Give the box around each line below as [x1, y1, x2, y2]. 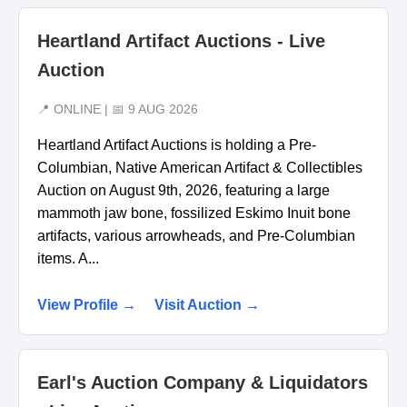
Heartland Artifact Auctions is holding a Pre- [37, 137, 316, 154]
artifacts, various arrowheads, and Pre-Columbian [37, 228, 355, 244]
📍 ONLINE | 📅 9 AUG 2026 [37, 103, 198, 117]
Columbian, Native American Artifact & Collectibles [37, 160, 362, 176]
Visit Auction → [154, 297, 260, 313]
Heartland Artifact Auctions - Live [37, 31, 325, 52]
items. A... [37, 251, 99, 267]
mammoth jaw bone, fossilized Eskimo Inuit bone [37, 205, 351, 222]
